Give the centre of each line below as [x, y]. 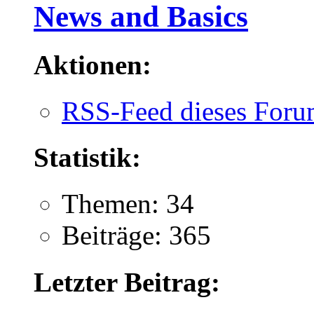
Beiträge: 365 [136, 235]
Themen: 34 [128, 204]
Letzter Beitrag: [127, 282]
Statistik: [87, 158]
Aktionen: [93, 64]
